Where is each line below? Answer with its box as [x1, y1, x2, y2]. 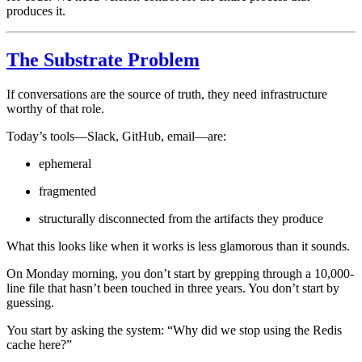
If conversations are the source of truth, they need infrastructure [6, 86, 327, 101]
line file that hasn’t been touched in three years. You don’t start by [6, 280, 339, 295]
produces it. [6, 3, 65, 18]
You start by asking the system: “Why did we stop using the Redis [6, 322, 342, 337]
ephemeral [39, 156, 91, 170]
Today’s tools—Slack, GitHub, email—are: [6, 128, 226, 143]
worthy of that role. [6, 101, 104, 116]
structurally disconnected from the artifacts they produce [39, 211, 323, 225]
